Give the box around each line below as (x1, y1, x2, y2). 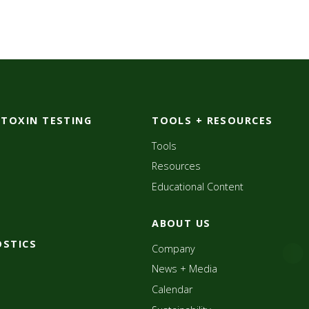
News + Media (152, 262, 218, 276)
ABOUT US (152, 216, 211, 230)
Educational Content (152, 179, 244, 193)
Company (152, 241, 196, 255)
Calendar (152, 283, 193, 297)
